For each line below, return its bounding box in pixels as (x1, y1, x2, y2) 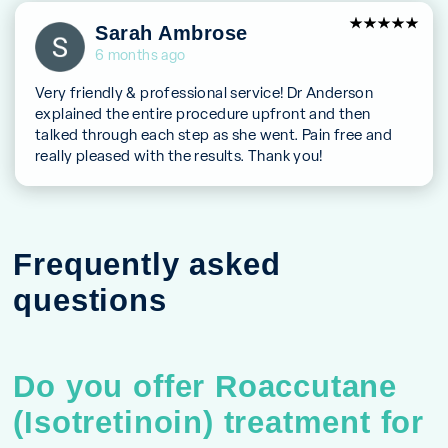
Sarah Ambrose (95, 21, 248, 44)
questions (13, 282, 167, 317)
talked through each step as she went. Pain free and (35, 124, 393, 144)
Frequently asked (13, 246, 281, 281)
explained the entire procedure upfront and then (35, 103, 371, 123)
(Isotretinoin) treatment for (13, 404, 425, 439)
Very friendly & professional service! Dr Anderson (35, 82, 374, 102)
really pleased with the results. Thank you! (35, 145, 323, 165)
